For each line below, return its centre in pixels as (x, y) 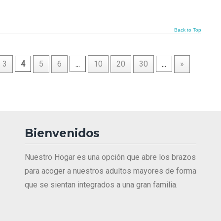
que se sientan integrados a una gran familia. (101, 185)
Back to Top (188, 30)
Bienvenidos (62, 133)
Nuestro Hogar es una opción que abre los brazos (110, 157)
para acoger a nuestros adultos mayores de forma (110, 171)
